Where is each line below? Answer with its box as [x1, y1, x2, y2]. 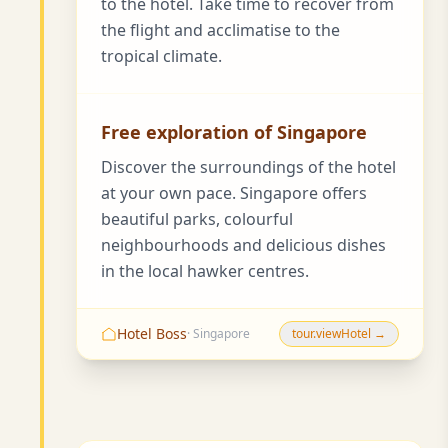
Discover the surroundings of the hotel [101, 155, 396, 178]
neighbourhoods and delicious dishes [101, 233, 386, 256]
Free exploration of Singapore [101, 119, 367, 144]
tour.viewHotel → [292, 324, 386, 342]
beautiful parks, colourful [101, 207, 293, 230]
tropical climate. [101, 44, 222, 67]
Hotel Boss [117, 323, 187, 343]
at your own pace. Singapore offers [101, 181, 367, 204]
